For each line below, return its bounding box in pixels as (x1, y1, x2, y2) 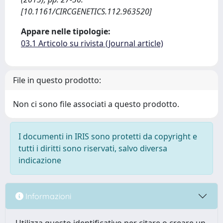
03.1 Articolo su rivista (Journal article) (21, 38, 163, 49)
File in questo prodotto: (13, 75, 101, 86)
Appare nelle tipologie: (21, 26, 111, 37)
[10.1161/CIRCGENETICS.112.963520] (21, 6, 152, 17)
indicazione (18, 155, 61, 166)
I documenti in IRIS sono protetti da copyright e (18, 131, 197, 142)
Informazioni (23, 191, 71, 201)
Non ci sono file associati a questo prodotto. (13, 99, 179, 110)
